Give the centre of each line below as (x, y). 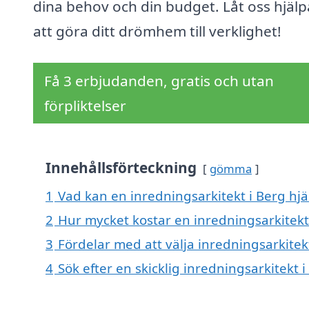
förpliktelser (85, 106)
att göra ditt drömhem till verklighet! (157, 31)
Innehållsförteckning (121, 168)
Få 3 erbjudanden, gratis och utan (159, 81)
